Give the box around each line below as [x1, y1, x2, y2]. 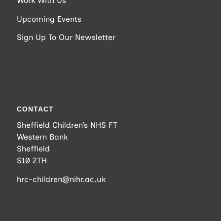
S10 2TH [16, 156, 47, 166]
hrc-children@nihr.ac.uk [16, 175, 106, 184]
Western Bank [16, 132, 68, 142]
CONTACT [16, 105, 54, 113]
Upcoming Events [16, 14, 81, 24]
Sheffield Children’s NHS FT [16, 120, 117, 130]
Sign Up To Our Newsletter [16, 33, 115, 42]
